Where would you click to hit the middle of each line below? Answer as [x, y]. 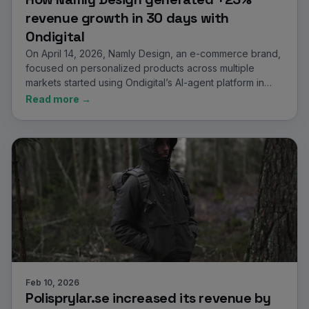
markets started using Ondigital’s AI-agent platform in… [149, 82]
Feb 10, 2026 [52, 282]
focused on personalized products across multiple [140, 68]
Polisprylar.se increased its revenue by [148, 298]
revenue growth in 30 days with [128, 18]
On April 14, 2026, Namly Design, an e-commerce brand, [153, 53]
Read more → [58, 99]
